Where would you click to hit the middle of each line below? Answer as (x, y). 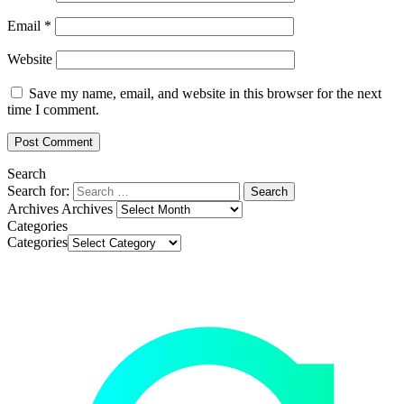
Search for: (38, 190)
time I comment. (53, 109)
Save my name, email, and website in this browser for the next (205, 93)
